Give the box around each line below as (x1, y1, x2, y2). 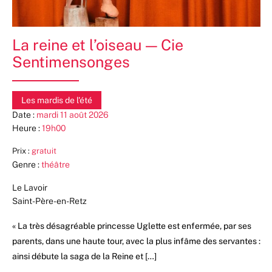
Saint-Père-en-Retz (12, 196, 87, 206)
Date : (12, 110, 36, 120)
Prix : (12, 146, 32, 155)
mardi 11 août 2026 (36, 110, 109, 120)
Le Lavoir (12, 183, 47, 192)
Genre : (12, 160, 41, 169)
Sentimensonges (12, 53, 130, 71)
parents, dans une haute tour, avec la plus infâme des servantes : (12, 236, 260, 246)
